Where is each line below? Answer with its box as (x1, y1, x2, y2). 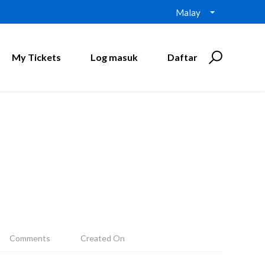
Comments (9, 233, 50, 243)
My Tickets (12, 51, 61, 63)
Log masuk (91, 51, 138, 63)
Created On (80, 233, 125, 243)
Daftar (167, 51, 198, 63)
